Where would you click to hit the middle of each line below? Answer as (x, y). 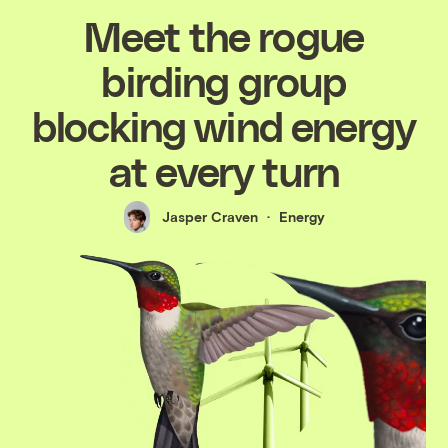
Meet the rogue (224, 34)
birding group (224, 79)
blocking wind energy (224, 124)
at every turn (224, 169)
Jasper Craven (209, 217)
